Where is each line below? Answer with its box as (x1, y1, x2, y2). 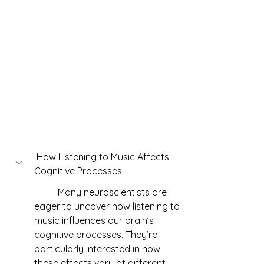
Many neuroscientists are (34, 186, 58, 198)
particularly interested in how (34, 243, 163, 255)
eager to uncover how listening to (34, 200, 182, 212)
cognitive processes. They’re (34, 229, 160, 240)
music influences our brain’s (34, 214, 156, 226)
